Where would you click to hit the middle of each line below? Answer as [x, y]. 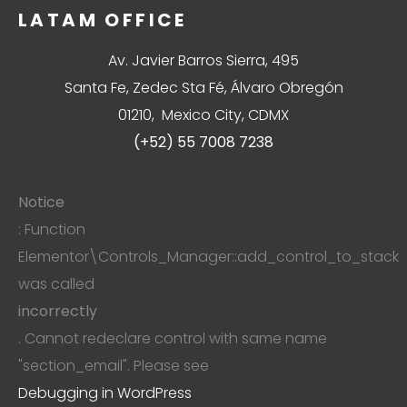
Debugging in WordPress [105, 392]
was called [56, 283]
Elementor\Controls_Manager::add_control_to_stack [208, 256]
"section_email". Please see [114, 365]
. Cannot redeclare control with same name [173, 338]
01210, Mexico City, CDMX [203, 114]
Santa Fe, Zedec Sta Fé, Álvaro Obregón [203, 87]
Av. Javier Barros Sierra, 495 [203, 60]
